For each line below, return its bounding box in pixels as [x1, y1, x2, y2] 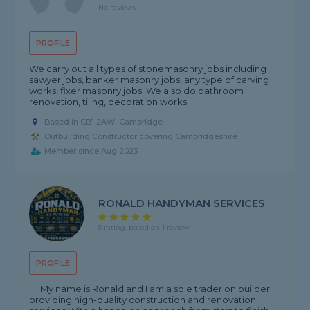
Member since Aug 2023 [44, 146, 138, 156]
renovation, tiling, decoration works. [29, 96, 190, 108]
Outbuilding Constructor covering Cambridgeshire [44, 131, 238, 142]
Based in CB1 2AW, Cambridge [44, 117, 163, 127]
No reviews [98, 2, 136, 12]
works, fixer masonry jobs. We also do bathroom [29, 85, 244, 97]
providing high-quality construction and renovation [29, 294, 257, 306]
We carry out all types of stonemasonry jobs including [29, 63, 267, 75]
